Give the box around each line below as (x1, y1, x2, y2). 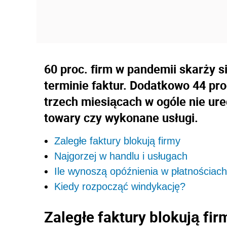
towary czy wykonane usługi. (44, 109, 198, 126)
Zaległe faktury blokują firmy (54, 135, 180, 146)
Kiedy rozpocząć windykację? (54, 180, 185, 192)
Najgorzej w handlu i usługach (54, 150, 187, 162)
